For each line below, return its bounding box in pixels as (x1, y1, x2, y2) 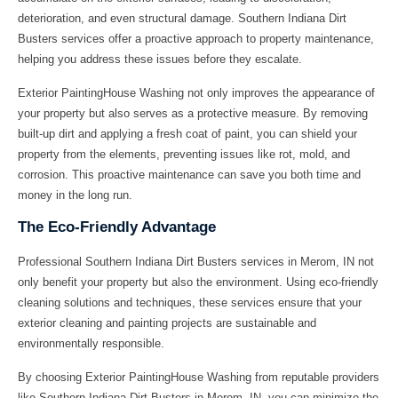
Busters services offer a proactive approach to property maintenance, (18, 32, 374, 46)
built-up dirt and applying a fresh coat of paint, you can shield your (18, 126, 357, 140)
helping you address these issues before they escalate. (18, 52, 302, 67)
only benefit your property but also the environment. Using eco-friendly (18, 275, 378, 290)
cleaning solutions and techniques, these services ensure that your (18, 296, 362, 310)
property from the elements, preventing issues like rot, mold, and (18, 147, 350, 161)
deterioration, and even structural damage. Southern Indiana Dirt (18, 12, 346, 26)
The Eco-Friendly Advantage (18, 219, 216, 236)
